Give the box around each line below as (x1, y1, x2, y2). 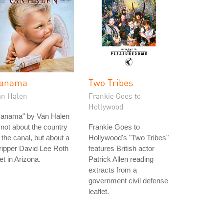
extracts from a (88, 166, 137, 174)
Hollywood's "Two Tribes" (88, 133, 169, 142)
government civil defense (88, 176, 168, 185)
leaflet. (88, 187, 109, 196)
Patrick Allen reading (88, 155, 153, 163)
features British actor (88, 144, 154, 153)
